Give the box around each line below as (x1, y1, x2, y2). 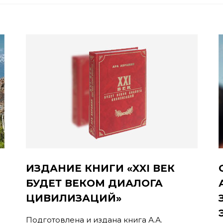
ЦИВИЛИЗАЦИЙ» (25, 192, 121, 204)
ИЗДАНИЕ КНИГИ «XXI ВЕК (25, 162, 175, 174)
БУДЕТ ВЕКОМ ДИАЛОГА (25, 177, 163, 189)
